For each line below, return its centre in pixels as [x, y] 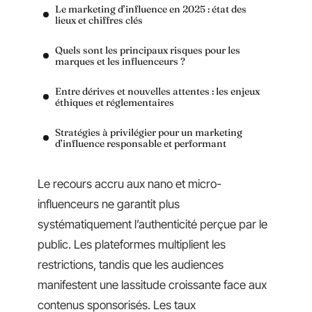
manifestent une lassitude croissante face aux [152, 285]
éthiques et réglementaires [115, 102]
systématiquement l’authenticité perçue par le [153, 224]
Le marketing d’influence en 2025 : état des [151, 9]
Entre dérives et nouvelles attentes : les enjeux [157, 91]
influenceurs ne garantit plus [109, 204]
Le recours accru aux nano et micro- [130, 184]
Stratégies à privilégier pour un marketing [149, 132]
